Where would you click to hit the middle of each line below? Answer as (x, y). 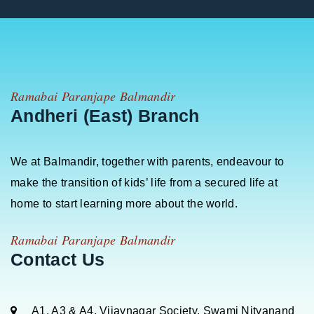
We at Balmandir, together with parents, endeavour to (148, 162)
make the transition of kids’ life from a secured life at (144, 183)
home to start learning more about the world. (124, 204)
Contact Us (58, 260)
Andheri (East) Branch (105, 116)
